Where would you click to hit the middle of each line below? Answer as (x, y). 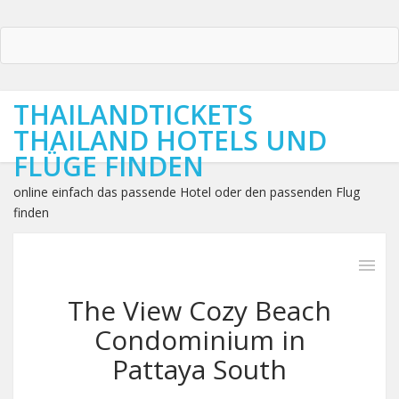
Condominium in (199, 340)
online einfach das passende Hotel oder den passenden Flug (187, 192)
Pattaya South (199, 369)
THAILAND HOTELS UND (170, 140)
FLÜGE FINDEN (109, 166)
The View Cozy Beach (199, 310)
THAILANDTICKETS (133, 114)
